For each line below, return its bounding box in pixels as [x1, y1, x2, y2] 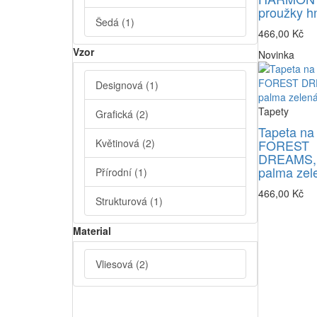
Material [73, 224, 111, 238]
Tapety [258, 104, 289, 119]
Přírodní [96, 165, 134, 180]
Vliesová [96, 257, 136, 272]
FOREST [258, 136, 309, 155]
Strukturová [96, 194, 150, 209]
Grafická [96, 107, 136, 122]
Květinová [96, 136, 142, 151]
